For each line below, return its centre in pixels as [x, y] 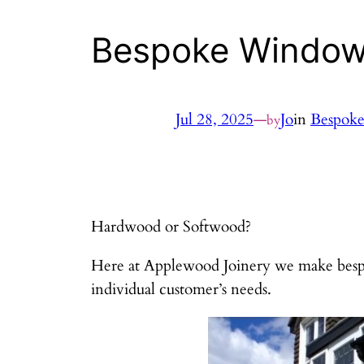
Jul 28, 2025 [214, 120]
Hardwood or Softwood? [171, 226]
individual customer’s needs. [181, 289]
